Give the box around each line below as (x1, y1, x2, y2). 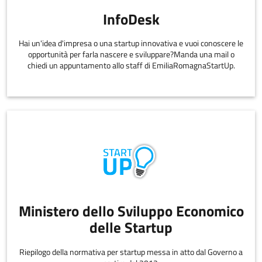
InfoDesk (102, 8, 160, 30)
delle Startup (89, 216, 173, 239)
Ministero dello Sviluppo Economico (18, 200, 244, 223)
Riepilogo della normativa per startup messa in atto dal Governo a (19, 245, 243, 258)
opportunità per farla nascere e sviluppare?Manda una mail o (27, 48, 235, 61)
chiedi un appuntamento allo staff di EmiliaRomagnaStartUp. (27, 59, 235, 73)
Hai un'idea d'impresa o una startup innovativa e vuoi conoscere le (19, 37, 243, 50)
